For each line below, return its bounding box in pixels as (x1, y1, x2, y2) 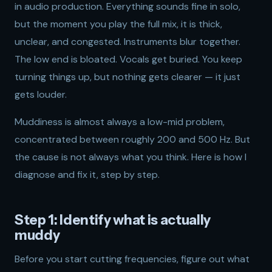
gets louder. (15, 88, 67, 101)
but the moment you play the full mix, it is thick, (15, 18, 222, 30)
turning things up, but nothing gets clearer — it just (15, 70, 240, 83)
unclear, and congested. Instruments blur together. (15, 35, 240, 48)
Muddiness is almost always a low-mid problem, (15, 115, 225, 128)
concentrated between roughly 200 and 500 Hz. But (15, 133, 250, 146)
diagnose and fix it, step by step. (15, 168, 160, 181)
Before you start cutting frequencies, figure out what (15, 253, 250, 265)
